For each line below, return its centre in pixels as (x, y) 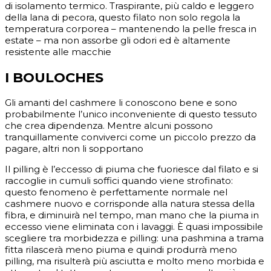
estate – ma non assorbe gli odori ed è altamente (118, 40)
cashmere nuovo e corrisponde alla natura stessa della (130, 204)
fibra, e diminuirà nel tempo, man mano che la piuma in (132, 215)
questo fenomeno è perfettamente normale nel (116, 192)
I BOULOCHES (54, 77)
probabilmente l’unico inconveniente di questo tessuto (131, 114)
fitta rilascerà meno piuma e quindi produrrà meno (121, 250)
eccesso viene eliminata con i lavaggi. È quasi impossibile (134, 227)
